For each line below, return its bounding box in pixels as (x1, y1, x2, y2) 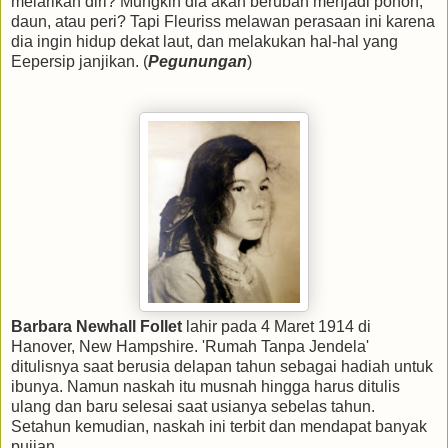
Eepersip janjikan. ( (11, 53, 148, 71)
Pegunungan (148, 53, 247, 71)
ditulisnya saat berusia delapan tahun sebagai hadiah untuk (11, 358, 433, 376)
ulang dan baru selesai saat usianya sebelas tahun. (11, 398, 375, 416)
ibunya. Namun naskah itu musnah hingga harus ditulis (11, 378, 400, 396)
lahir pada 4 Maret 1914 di (182, 318, 371, 336)
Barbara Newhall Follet (11, 318, 182, 336)
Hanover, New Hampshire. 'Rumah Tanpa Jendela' (11, 338, 369, 356)
